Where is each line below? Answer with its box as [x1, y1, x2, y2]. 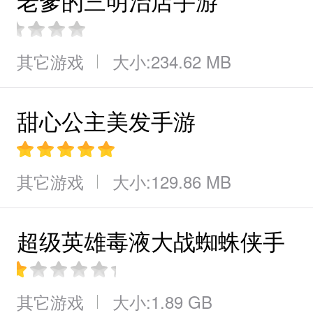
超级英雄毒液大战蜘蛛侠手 [17, 224, 285, 256]
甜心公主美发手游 [17, 104, 196, 136]
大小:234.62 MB [112, 49, 231, 73]
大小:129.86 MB [112, 169, 231, 194]
